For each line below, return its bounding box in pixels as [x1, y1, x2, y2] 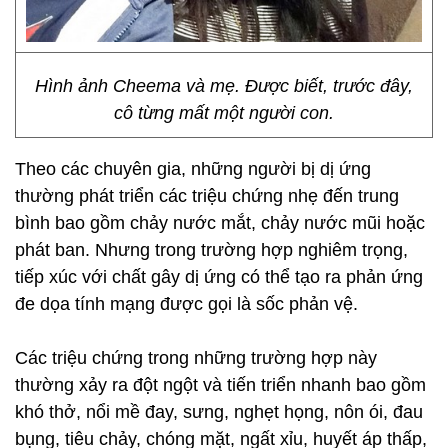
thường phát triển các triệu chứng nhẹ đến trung [15, 186, 399, 206]
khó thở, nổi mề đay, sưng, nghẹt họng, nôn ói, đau [15, 402, 423, 422]
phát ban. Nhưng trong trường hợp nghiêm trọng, [15, 240, 408, 260]
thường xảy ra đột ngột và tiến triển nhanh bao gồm [15, 375, 426, 395]
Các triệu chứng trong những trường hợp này [15, 348, 377, 368]
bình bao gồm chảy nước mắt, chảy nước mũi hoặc [15, 213, 425, 233]
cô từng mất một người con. [114, 103, 334, 123]
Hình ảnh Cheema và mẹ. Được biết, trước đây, [35, 76, 413, 96]
